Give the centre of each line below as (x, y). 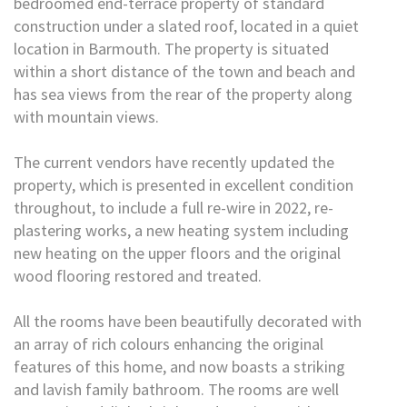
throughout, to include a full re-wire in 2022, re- (174, 208)
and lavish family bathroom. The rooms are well (176, 389)
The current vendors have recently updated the (174, 162)
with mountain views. (86, 117)
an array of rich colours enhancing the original (169, 344)
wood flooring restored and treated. (138, 276)
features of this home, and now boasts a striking (179, 367)
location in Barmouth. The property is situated (171, 49)
